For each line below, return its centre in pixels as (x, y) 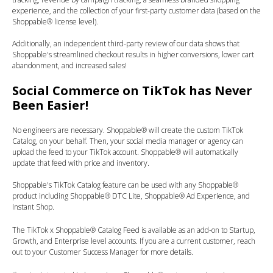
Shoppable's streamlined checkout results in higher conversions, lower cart (133, 55)
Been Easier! (50, 105)
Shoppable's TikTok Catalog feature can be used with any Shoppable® (125, 185)
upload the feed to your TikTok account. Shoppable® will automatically (125, 152)
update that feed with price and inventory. (82, 163)
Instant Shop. (33, 207)
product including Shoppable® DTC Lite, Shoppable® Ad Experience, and (131, 196)
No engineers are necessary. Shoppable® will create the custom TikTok (128, 130)
